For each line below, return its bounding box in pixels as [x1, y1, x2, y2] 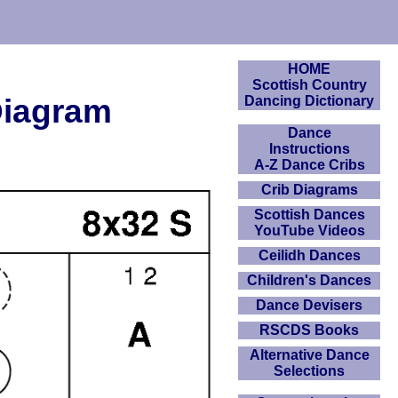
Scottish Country [251, 77, 367, 92]
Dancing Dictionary [244, 93, 374, 108]
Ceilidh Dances [258, 248, 361, 263]
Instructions [268, 141, 350, 156]
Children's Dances [247, 273, 371, 288]
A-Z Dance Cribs [253, 157, 365, 172]
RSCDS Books [259, 322, 359, 338]
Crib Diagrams [260, 182, 358, 197]
